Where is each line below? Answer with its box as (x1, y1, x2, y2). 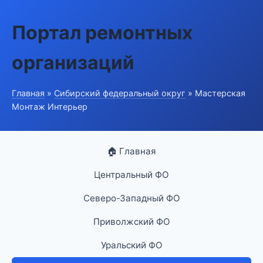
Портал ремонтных (12, 21, 193, 44)
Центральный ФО (94, 169, 169, 180)
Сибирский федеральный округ (54, 88, 186, 98)
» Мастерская (186, 88, 245, 98)
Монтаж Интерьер (12, 102, 87, 112)
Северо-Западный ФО (83, 193, 180, 204)
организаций (12, 51, 134, 74)
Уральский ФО (100, 240, 163, 251)
